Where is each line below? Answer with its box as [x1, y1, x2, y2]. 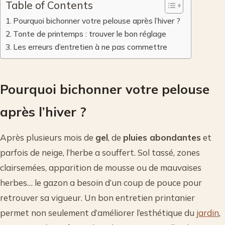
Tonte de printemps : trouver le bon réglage [13, 28, 167, 39]
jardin [196, 207, 219, 218]
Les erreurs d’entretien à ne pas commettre [13, 41, 168, 52]
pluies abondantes [123, 132, 201, 143]
